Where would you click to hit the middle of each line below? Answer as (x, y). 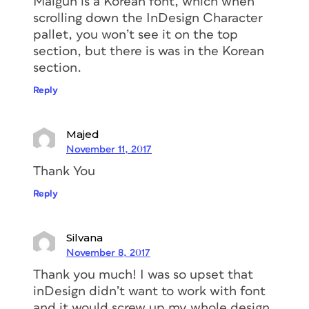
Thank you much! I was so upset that (143, 275)
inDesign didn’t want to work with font (149, 291)
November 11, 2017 (109, 149)
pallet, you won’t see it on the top (136, 34)
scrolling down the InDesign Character (148, 18)
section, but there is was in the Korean (149, 51)
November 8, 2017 (108, 252)
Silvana (84, 237)
